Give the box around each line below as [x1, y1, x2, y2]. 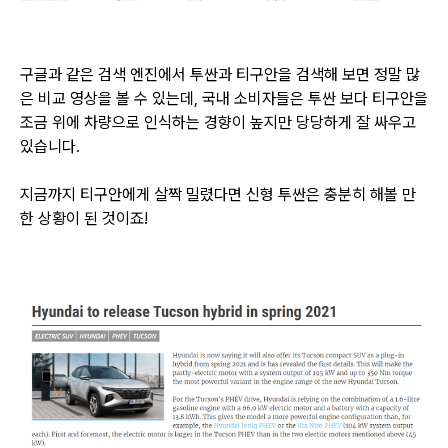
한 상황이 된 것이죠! [20, 208, 148, 228]
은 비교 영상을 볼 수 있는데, [20, 88, 202, 108]
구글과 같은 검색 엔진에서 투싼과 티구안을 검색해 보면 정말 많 [20, 64, 420, 84]
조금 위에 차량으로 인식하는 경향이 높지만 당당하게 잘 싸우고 [20, 112, 416, 132]
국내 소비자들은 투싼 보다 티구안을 [202, 88, 428, 108]
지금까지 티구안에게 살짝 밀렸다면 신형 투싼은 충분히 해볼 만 [20, 184, 416, 204]
